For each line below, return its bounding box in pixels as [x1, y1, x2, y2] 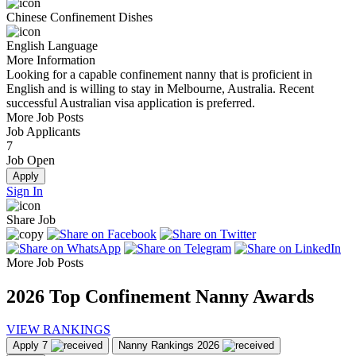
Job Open [6, 153, 55, 167]
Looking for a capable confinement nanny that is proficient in [6, 67, 312, 81]
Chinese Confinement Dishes [6, 10, 153, 24]
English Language [6, 38, 98, 52]
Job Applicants [6, 124, 80, 138]
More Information [6, 52, 95, 67]
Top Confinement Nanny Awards [44, 285, 314, 307]
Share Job [6, 212, 56, 226]
